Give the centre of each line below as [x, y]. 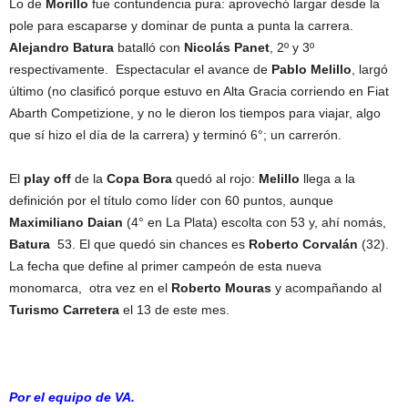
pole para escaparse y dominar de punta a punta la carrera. [183, 25]
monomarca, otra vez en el [90, 288]
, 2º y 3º [292, 47]
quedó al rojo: [214, 178]
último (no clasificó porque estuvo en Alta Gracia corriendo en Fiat [199, 91]
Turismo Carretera [64, 310]
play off [46, 178]
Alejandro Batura [61, 47]
